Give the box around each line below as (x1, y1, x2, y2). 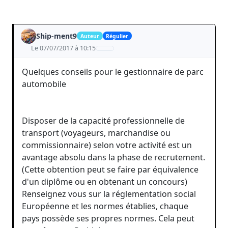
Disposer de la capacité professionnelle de (22, 115, 185, 126)
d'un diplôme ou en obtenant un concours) (22, 176, 187, 187)
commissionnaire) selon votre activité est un (22, 139, 192, 151)
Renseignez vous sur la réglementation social (22, 188, 196, 199)
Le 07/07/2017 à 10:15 (31, 43, 96, 52)
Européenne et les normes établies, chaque (22, 200, 188, 212)
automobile (22, 78, 66, 90)
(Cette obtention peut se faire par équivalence (22, 163, 198, 175)
